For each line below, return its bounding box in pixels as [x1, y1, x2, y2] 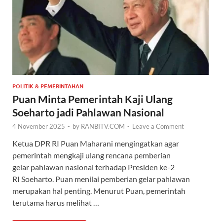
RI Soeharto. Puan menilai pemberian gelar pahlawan [12, 174, 190, 184]
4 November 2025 [12, 122, 65, 131]
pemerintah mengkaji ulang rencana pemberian [12, 150, 171, 160]
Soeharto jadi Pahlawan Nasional [12, 106, 164, 119]
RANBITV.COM [81, 122, 125, 131]
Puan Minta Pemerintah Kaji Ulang [12, 93, 173, 106]
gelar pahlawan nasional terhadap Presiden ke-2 [12, 162, 175, 172]
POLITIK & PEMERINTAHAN [12, 83, 83, 90]
